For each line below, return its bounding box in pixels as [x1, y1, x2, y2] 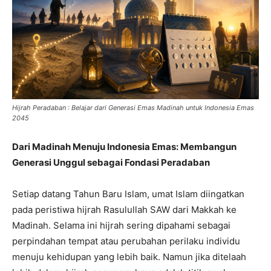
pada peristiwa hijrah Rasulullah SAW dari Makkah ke [12, 204, 237, 216]
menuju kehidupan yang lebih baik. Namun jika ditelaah [12, 251, 246, 263]
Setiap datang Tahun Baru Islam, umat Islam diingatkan [12, 188, 244, 200]
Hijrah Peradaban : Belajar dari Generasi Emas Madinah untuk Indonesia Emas [12, 103, 254, 113]
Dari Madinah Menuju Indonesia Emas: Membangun [12, 141, 237, 153]
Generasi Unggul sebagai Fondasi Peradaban [12, 157, 210, 169]
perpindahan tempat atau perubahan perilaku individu [12, 235, 240, 247]
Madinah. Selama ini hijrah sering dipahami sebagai [12, 220, 230, 232]
